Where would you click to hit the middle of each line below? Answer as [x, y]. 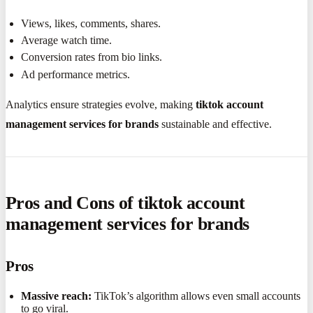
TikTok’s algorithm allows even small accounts [196, 296]
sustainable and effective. [215, 124]
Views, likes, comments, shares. [91, 23]
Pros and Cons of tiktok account [125, 203]
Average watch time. [67, 41]
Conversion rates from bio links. [92, 57]
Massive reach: [57, 296]
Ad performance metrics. [76, 74]
